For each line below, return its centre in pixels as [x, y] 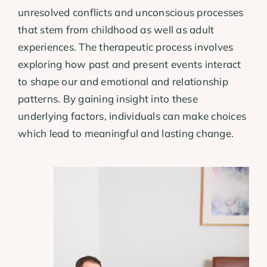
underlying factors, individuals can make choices [132, 116]
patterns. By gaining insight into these [108, 98]
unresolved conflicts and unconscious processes [131, 12]
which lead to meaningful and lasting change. [126, 133]
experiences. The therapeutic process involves [126, 46]
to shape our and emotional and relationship [123, 81]
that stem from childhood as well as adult [116, 29]
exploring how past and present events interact [130, 64]
